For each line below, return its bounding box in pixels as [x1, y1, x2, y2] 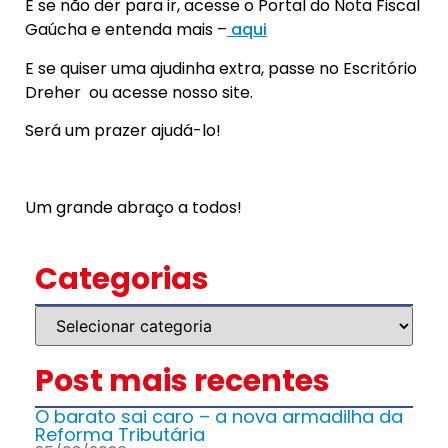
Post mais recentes [35, 360, 330, 403]
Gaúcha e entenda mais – [25, 18, 227, 42]
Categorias [35, 258, 209, 301]
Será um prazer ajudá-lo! [25, 119, 221, 143]
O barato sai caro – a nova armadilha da [35, 404, 403, 430]
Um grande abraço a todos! [25, 196, 242, 220]
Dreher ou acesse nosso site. [25, 80, 253, 104]
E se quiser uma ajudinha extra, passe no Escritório [25, 56, 417, 80]
